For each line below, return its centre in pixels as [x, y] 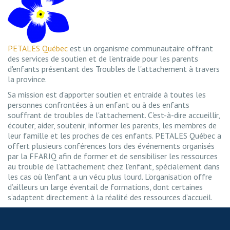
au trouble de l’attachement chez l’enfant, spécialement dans [114, 166]
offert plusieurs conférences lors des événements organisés [111, 146]
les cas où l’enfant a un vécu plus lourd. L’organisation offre [110, 177]
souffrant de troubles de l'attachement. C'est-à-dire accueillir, [114, 115]
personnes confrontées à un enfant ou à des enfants [99, 105]
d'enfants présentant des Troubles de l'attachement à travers [114, 69]
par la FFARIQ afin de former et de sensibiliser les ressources [113, 156]
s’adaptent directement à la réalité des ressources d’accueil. [110, 197]
